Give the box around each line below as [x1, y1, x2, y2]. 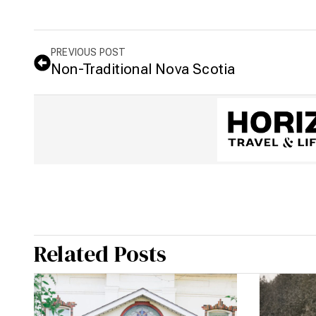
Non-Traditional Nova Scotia [51, 61, 236, 78]
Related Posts [34, 238, 167, 270]
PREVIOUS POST [51, 47, 126, 59]
